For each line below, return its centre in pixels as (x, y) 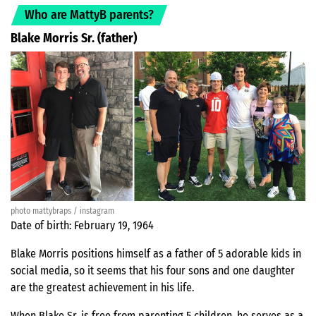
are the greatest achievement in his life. (102, 288)
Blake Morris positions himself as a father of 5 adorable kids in (156, 254)
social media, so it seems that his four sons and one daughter (153, 271)
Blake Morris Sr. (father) (74, 38)
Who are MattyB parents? (89, 15)
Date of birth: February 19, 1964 (82, 226)
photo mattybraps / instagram (62, 211)
